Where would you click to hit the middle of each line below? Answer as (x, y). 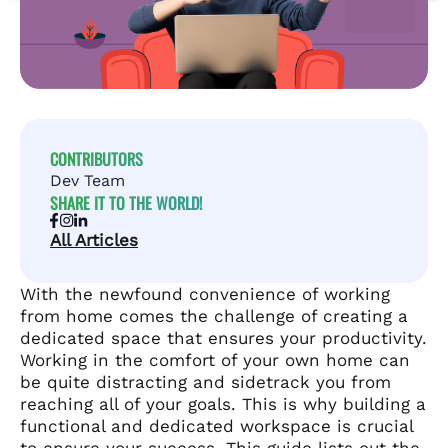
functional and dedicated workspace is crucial (216, 426)
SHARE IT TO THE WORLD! (126, 203)
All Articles (94, 240)
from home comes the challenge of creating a (214, 316)
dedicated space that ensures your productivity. (223, 338)
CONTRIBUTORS (96, 159)
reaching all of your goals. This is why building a (223, 404)
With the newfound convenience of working (205, 294)
